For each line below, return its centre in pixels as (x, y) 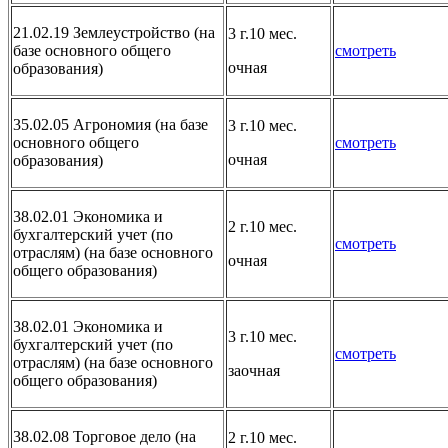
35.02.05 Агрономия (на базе (110, 124)
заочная (254, 370)
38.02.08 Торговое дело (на (104, 436)
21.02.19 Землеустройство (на (114, 32)
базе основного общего (92, 50)
